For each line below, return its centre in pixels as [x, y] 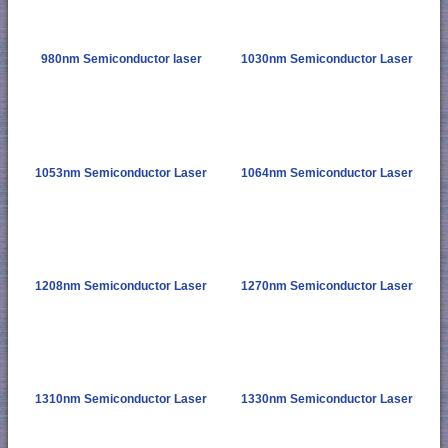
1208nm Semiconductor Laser [121, 285]
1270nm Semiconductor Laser [327, 285]
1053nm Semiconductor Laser [121, 172]
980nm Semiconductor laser [121, 59]
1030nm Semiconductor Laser [327, 59]
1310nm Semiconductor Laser [121, 398]
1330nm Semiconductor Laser [327, 398]
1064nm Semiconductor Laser [327, 172]
